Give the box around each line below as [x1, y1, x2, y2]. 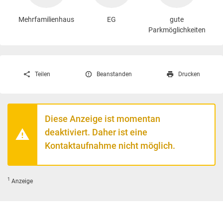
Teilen [35, 71, 51, 78]
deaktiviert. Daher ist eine [45, 126, 147, 137]
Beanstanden [97, 71, 132, 78]
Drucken [178, 71, 200, 78]
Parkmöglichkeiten [148, 25, 206, 34]
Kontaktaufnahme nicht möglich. [45, 140, 175, 151]
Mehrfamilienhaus [18, 15, 74, 23]
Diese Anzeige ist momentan [45, 113, 160, 124]
